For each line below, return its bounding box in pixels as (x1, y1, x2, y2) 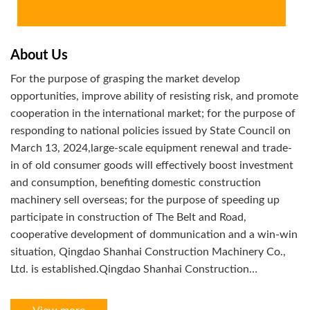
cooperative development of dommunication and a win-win (10, 228, 298, 240)
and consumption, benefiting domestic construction (10, 176, 31, 188)
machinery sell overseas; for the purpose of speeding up (10, 194, 130, 206)
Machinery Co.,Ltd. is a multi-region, (10, 280, 186, 292)
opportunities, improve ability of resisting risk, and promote (10, 90, 124, 102)
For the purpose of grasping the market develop (10, 73, 240, 84)
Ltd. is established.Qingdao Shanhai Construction (10, 263, 42, 275)
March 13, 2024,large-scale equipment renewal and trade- (10, 142, 292, 154)
